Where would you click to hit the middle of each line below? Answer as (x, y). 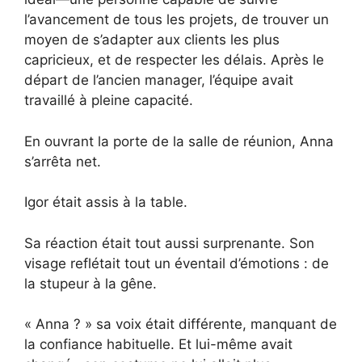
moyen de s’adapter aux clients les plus (152, 40)
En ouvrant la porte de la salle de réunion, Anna (179, 141)
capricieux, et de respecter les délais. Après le (174, 60)
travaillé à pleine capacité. (109, 101)
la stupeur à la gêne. (90, 283)
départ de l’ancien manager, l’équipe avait (159, 80)
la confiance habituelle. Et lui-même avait (158, 345)
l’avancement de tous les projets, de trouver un (177, 20)
